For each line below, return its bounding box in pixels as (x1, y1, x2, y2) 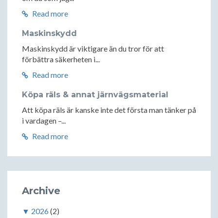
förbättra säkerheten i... (22, 54, 100, 64)
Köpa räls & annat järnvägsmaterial (22, 90, 168, 100)
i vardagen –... (22, 116, 66, 126)
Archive (22, 185, 60, 197)
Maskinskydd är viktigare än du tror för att (22, 44, 164, 54)
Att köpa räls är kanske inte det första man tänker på (22, 105, 196, 115)
